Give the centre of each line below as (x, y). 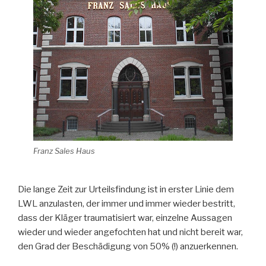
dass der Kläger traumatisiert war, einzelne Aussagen (125, 218)
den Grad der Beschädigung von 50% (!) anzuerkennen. (128, 246)
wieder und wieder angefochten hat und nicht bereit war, (130, 232)
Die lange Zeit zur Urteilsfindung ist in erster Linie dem (126, 189)
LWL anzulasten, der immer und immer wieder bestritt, (126, 203)
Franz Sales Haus (64, 151)
